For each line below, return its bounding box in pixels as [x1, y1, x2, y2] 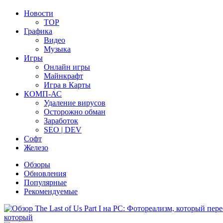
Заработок [44, 116, 78, 125]
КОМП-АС [24, 90, 62, 99]
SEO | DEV [44, 125, 82, 134]
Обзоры [24, 160, 50, 169]
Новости [24, 9, 53, 18]
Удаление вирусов [44, 99, 106, 108]
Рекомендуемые [24, 187, 78, 196]
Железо [24, 143, 48, 152]
